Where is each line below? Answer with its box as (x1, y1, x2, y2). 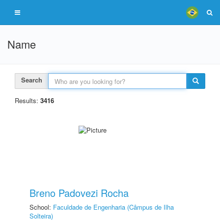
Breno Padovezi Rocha (29, 186, 129, 200)
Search (21, 75, 42, 84)
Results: (15, 96, 40, 105)
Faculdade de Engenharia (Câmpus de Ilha (53, 202, 174, 212)
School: (29, 202, 53, 212)
